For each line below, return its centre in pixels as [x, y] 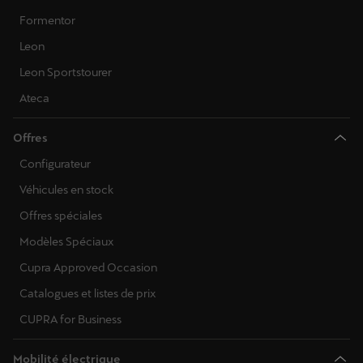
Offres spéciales [61, 216]
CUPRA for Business [70, 320]
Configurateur [55, 164]
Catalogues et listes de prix [88, 294]
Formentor [47, 21]
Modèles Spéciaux [66, 242]
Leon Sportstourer [66, 73]
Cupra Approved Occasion [88, 268]
